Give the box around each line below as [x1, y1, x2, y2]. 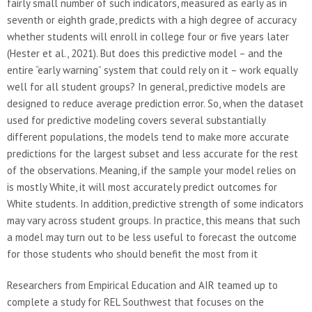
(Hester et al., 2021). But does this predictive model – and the [7, 46, 283, 60]
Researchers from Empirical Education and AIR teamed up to [7, 278, 278, 292]
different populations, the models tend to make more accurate [7, 130, 289, 143]
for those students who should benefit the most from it [7, 247, 258, 260]
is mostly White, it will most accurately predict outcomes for [7, 180, 277, 194]
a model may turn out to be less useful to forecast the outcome [7, 230, 297, 244]
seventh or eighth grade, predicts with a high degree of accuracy [7, 13, 296, 26]
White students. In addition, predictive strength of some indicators [7, 196, 304, 210]
